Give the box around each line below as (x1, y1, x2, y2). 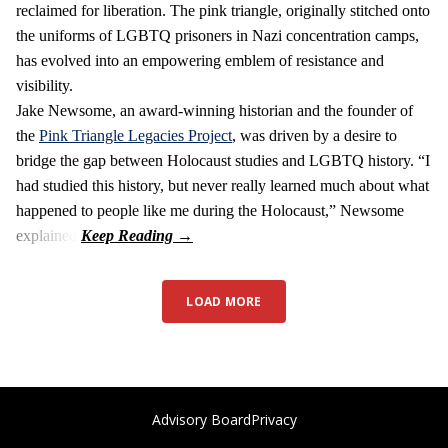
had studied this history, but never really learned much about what (16, 176, 429, 194)
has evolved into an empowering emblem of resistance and (16, 51, 384, 69)
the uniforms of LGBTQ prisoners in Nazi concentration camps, (16, 26, 419, 44)
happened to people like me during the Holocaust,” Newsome (16, 201, 404, 219)
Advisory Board (151, 409, 251, 429)
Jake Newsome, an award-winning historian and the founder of (16, 101, 413, 119)
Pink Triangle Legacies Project (39, 126, 232, 144)
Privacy (250, 409, 297, 429)
